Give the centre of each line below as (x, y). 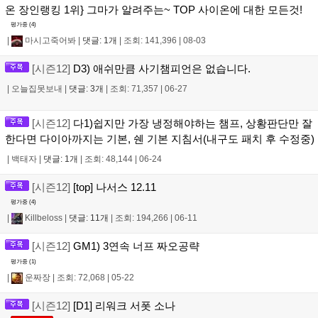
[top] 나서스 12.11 (113, 187)
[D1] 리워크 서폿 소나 (123, 305)
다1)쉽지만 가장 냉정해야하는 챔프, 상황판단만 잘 (191, 124)
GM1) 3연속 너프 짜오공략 (135, 246)
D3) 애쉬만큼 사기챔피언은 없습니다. (160, 69)
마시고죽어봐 (49, 41)
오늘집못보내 (37, 89)
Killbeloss (43, 218)
